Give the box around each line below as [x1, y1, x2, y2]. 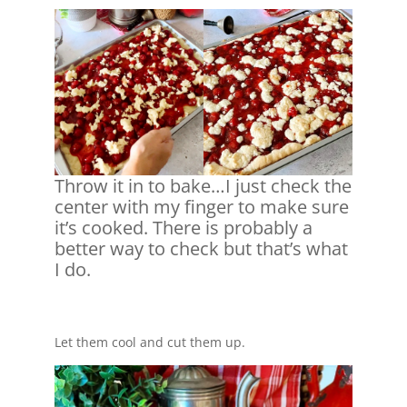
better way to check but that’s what [54, 236, 348, 262]
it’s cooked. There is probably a [54, 215, 313, 241]
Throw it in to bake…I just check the [54, 174, 352, 199]
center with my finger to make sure [54, 194, 349, 220]
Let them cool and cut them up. [54, 333, 245, 352]
